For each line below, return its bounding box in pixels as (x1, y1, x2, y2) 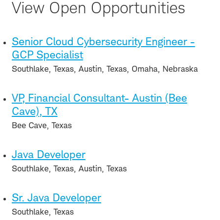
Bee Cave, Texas (12, 120, 72, 130)
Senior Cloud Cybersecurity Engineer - (12, 34, 195, 48)
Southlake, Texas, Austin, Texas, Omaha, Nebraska (12, 63, 198, 74)
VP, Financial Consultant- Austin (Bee (12, 91, 187, 104)
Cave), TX (12, 104, 57, 117)
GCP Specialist (12, 48, 83, 61)
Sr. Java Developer (12, 191, 101, 204)
